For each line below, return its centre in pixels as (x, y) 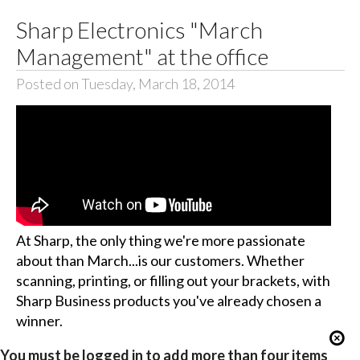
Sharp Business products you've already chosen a (168, 300)
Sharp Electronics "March (139, 30)
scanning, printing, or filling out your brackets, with (173, 280)
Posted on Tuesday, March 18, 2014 (125, 84)
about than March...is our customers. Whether (160, 260)
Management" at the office (142, 57)
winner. (39, 320)
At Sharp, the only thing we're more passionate (160, 240)
